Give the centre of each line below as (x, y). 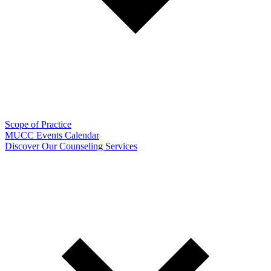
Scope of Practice (38, 124)
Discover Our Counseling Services (71, 146)
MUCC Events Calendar (52, 135)
